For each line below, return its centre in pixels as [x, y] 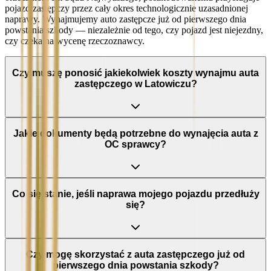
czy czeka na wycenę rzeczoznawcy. [75, 41]
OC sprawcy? [135, 145]
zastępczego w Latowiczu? [135, 83]
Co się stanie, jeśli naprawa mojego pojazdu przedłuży [135, 194]
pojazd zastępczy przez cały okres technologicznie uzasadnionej [126, 8]
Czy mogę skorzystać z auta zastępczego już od [135, 255]
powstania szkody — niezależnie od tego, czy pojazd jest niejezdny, [134, 30]
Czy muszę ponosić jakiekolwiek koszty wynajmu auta [135, 73]
